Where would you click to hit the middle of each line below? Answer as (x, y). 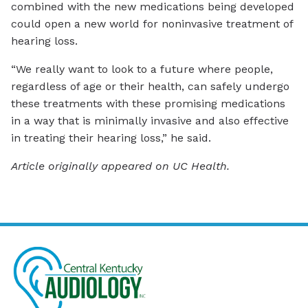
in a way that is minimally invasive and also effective (150, 121)
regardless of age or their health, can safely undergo (150, 87)
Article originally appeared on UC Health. (120, 166)
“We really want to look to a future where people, (142, 69)
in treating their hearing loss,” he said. (111, 138)
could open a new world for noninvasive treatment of (152, 24)
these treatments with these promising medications (148, 104)
